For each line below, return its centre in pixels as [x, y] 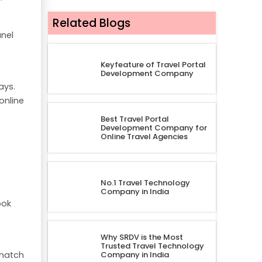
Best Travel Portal [135, 119]
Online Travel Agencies [144, 137]
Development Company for [154, 128]
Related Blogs [91, 23]
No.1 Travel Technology [145, 182]
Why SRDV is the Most [142, 237]
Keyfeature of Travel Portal [153, 64]
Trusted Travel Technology [152, 246]
